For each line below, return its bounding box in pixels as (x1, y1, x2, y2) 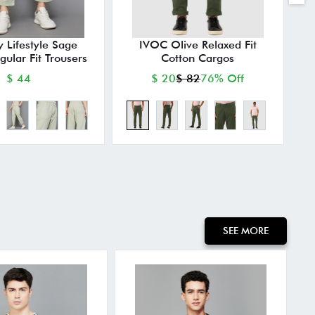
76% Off (200, 72, 245, 86)
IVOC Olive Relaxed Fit (139, 38, 257, 52)
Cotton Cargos (161, 51, 235, 65)
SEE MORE (222, 224, 269, 236)
